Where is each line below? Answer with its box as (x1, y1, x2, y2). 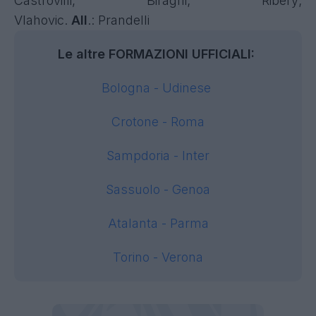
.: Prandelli (87, 13, 150, 28)
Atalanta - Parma (107, 216, 209, 231)
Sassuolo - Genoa (106, 182, 210, 197)
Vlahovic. (14, 13, 71, 28)
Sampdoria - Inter (107, 148, 209, 163)
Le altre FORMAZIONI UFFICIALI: (58, 47, 258, 61)
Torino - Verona (113, 250, 203, 265)
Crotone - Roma (111, 114, 205, 129)
